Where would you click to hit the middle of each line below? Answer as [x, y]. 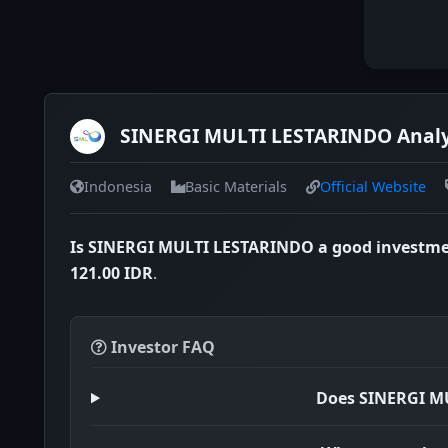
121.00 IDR [111, 273]
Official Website [373, 187]
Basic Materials [236, 187]
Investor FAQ [161, 347]
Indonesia [118, 187]
